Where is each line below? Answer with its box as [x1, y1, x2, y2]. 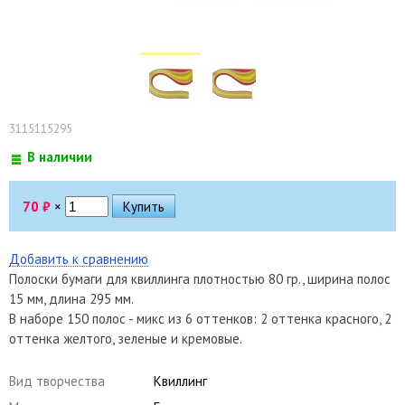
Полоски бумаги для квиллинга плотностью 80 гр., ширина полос [9, 269, 391, 287]
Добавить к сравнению [9, 250, 148, 268]
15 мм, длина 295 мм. [9, 289, 134, 307]
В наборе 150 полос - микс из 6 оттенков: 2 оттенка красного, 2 [9, 309, 391, 327]
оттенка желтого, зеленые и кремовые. [9, 329, 242, 347]
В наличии [26, 147, 92, 165]
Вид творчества [9, 372, 105, 390]
